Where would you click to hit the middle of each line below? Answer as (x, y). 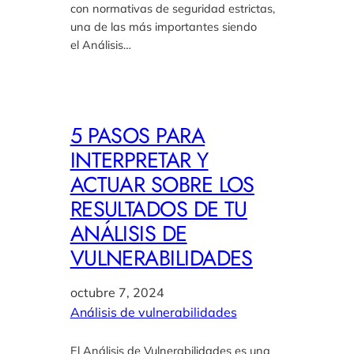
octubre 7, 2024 (117, 293)
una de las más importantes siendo (163, 27)
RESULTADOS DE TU (158, 209)
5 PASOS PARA (137, 136)
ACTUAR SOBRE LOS (162, 185)
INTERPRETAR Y (139, 160)
